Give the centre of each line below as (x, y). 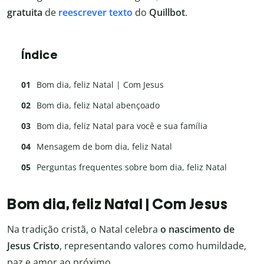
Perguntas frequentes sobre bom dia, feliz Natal (132, 167)
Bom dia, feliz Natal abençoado (98, 105)
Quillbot (167, 12)
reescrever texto (95, 12)
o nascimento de (197, 229)
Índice (39, 55)
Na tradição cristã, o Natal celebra (84, 229)
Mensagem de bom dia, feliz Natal (104, 146)
